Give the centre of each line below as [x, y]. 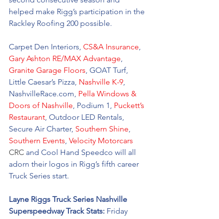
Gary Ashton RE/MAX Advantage [65, 58]
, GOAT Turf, [108, 70]
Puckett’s [130, 105]
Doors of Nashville [41, 105]
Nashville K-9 [101, 82]
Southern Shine [102, 129]
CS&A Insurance [111, 47]
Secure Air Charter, [42, 129]
